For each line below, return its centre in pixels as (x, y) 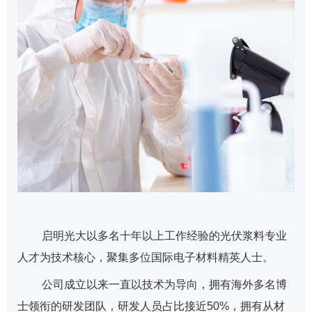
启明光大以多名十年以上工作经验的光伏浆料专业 (163, 235)
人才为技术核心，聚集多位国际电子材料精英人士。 (145, 257)
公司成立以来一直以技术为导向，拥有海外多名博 (163, 284)
